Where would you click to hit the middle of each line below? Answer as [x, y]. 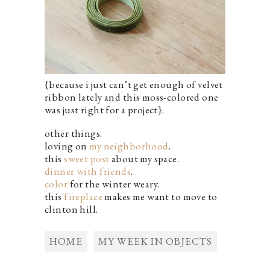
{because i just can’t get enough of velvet [134, 84]
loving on [67, 146]
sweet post [87, 158]
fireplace [83, 196]
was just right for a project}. [105, 109]
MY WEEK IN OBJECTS [155, 241]
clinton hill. [71, 209]
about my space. [144, 158]
